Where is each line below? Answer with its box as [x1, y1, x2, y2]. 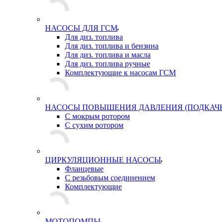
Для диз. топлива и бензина [65, 42, 159, 50]
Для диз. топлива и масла [65, 51, 151, 59]
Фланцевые [65, 165, 104, 173]
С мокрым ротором [65, 112, 130, 120]
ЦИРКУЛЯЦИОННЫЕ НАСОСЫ [45, 156, 161, 164]
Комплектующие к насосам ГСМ [65, 68, 176, 77]
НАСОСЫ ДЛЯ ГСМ [45, 24, 117, 32]
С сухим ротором [65, 121, 123, 129]
